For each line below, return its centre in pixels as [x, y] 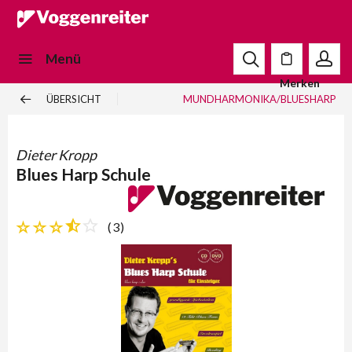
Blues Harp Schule [83, 174]
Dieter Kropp [56, 155]
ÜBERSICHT [74, 99]
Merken [300, 83]
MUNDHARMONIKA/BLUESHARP [260, 99]
